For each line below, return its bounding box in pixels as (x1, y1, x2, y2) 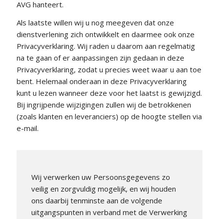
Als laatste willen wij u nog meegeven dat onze (16, 18, 174, 27)
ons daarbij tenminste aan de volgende (31, 195, 162, 205)
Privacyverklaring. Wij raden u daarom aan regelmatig (16, 41, 195, 51)
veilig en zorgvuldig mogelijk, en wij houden (31, 183, 176, 194)
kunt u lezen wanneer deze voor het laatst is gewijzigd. (16, 88, 202, 98)
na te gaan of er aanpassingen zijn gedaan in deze (16, 53, 184, 63)
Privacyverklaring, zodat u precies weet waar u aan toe (16, 65, 201, 74)
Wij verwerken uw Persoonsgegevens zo (31, 172, 170, 182)
